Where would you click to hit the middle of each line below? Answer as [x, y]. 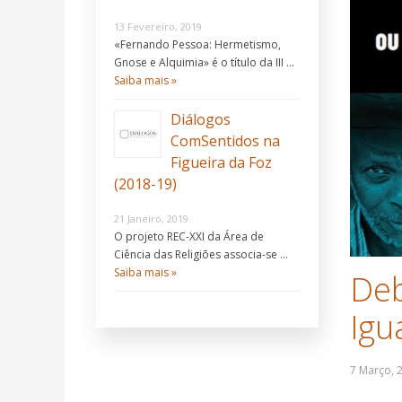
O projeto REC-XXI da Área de [189, 237]
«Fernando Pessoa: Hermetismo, [197, 45]
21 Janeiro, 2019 [151, 219]
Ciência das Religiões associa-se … [201, 255]
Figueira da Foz [221, 163]
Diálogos [201, 120]
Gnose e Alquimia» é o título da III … [204, 63]
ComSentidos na [225, 141]
